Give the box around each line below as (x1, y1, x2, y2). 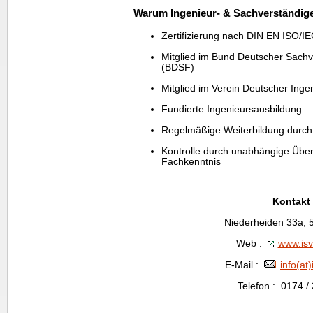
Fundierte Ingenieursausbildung (161, 104, 302, 115)
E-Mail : (225, 260, 264, 270)
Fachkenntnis (161, 156, 221, 167)
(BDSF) (161, 62, 194, 73)
